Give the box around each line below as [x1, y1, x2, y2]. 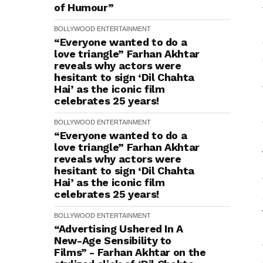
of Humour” [54, 1, 114, 14]
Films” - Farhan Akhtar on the [54, 246, 206, 258]
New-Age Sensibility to [54, 234, 172, 247]
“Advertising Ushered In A [54, 222, 183, 235]
